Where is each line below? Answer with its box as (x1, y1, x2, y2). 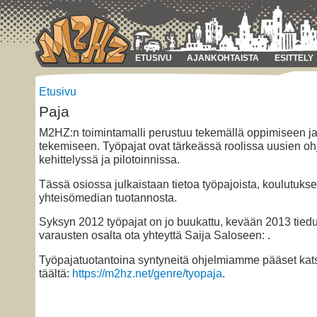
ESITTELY (274, 53, 313, 63)
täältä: (39, 267, 72, 280)
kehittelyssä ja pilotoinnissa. (39, 153, 180, 166)
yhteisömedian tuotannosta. (39, 190, 177, 204)
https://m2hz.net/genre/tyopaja (72, 267, 222, 280)
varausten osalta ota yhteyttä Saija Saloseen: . (39, 229, 270, 242)
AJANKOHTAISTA (187, 53, 260, 63)
